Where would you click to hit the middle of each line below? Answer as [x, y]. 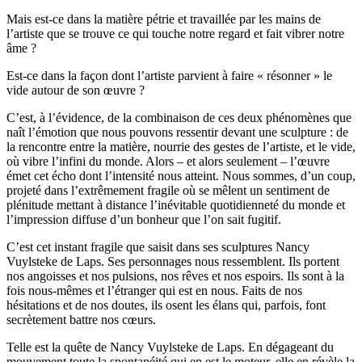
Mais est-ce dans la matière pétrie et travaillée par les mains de [164, 19]
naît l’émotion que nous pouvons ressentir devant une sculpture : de [177, 132]
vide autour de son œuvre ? [76, 90]
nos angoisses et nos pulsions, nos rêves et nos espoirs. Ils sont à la [175, 276]
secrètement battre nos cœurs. [81, 320]
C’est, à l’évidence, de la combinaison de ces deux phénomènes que [179, 118]
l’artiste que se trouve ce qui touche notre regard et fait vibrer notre [175, 34]
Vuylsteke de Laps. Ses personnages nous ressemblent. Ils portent [173, 261]
